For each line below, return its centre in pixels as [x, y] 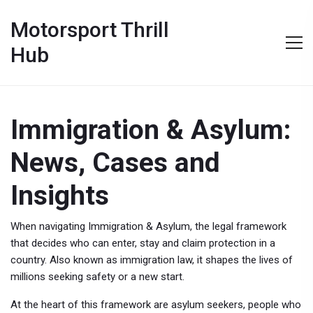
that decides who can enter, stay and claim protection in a [143, 243]
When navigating [49, 226]
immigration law [156, 260]
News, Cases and [115, 163]
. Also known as [82, 260]
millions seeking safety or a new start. [97, 277]
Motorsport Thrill [90, 30]
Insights [60, 196]
